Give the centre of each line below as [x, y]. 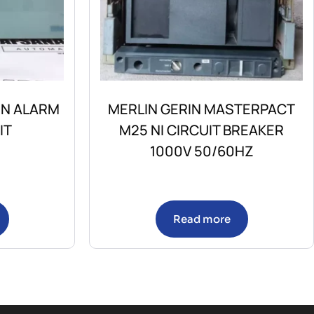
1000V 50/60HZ [202, 151]
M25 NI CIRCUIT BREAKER [202, 130]
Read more [202, 219]
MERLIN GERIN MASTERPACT [202, 109]
